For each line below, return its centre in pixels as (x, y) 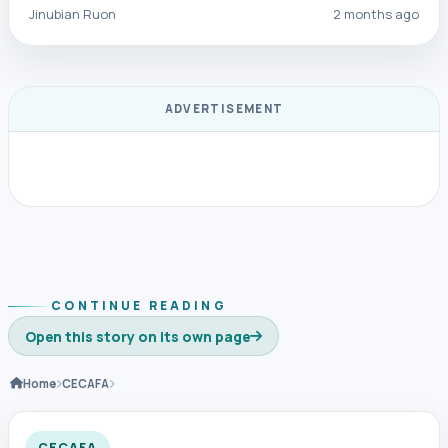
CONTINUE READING (139, 306)
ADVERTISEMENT (224, 109)
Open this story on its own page (137, 336)
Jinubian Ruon (72, 14)
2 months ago (376, 14)
